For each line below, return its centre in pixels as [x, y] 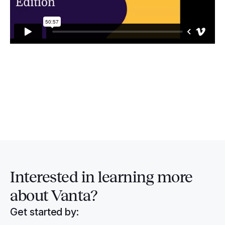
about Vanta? [53, 196]
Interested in [54, 177]
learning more [145, 177]
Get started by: [45, 212]
